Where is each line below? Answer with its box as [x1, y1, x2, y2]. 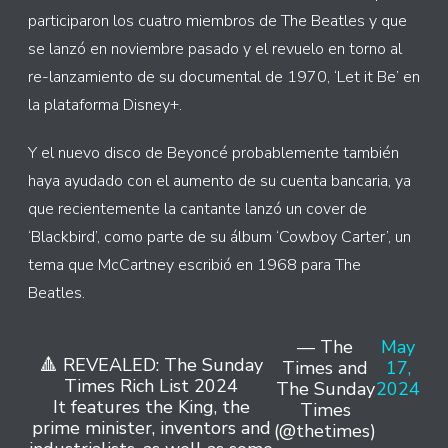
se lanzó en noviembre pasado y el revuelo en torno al [28, 38, 402, 60]
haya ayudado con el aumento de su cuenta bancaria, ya [28, 170, 411, 192]
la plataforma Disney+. [28, 94, 182, 116]
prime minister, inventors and [31, 416, 271, 440]
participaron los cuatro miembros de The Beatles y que [28, 10, 407, 32]
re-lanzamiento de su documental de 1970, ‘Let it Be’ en [28, 66, 420, 88]
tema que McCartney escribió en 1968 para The [28, 254, 361, 276]
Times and [282, 356, 368, 380]
